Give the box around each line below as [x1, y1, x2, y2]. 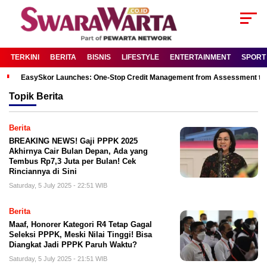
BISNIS [87, 53, 111, 62]
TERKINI [11, 53, 39, 62]
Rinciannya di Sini [9, 167, 77, 176]
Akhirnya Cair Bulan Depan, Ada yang [9, 147, 148, 156]
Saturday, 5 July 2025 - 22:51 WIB [9, 182, 107, 190]
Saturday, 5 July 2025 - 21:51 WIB [9, 255, 107, 263]
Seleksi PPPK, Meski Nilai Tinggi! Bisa [9, 230, 152, 240]
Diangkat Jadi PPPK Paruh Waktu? [9, 240, 137, 250]
